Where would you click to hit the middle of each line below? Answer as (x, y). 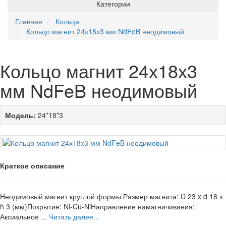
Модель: (20, 115)
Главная (29, 21)
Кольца (67, 21)
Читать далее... (74, 216)
